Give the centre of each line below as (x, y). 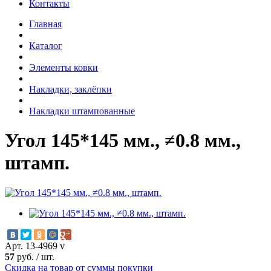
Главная (45, 24)
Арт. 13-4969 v (35, 246)
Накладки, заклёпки (70, 89)
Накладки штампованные (82, 111)
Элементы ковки (64, 67)
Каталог (46, 45)
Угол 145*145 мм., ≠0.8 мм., (123, 141)
